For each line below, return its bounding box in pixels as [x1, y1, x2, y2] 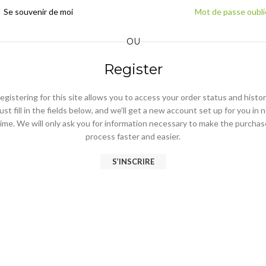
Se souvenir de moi [4, 7, 73, 17]
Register [103, 61, 163, 78]
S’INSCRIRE [112, 157, 154, 166]
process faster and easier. [85, 131, 180, 141]
